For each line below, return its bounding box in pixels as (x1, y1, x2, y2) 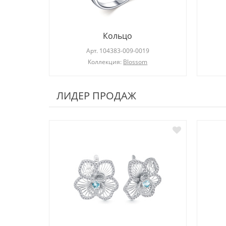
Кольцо (103, 30, 133, 42)
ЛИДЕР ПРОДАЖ (56, 89, 136, 103)
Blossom (123, 58, 148, 67)
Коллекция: (88, 58, 124, 67)
